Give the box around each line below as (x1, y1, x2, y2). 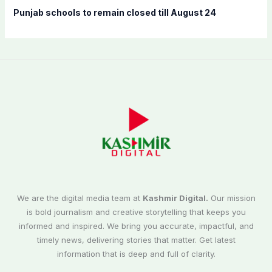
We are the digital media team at (16, 193, 143, 203)
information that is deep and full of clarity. (56, 249, 216, 259)
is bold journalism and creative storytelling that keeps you (26, 207, 246, 217)
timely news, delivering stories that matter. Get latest (36, 235, 236, 245)
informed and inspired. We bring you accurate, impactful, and (18, 221, 254, 231)
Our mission (208, 193, 256, 203)
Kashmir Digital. (142, 193, 208, 203)
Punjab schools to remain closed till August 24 (13, 7, 216, 18)
